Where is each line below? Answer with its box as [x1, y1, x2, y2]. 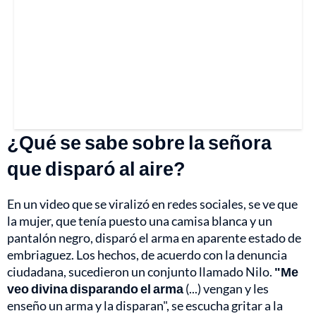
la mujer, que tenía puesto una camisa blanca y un [7, 213, 272, 229]
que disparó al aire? [7, 157, 186, 181]
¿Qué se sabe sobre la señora [7, 130, 272, 154]
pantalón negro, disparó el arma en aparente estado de [7, 230, 301, 246]
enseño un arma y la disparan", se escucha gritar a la [7, 298, 283, 314]
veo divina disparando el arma [7, 281, 183, 297]
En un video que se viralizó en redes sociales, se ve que [7, 196, 298, 212]
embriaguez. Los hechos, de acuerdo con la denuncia [7, 247, 287, 263]
